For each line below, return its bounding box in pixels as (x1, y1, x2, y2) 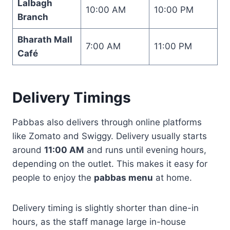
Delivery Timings (12, 88, 131, 106)
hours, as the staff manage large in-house (12, 216, 186, 227)
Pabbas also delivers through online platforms (12, 117, 202, 127)
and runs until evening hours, (84, 144, 206, 155)
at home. (153, 172, 192, 183)
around (12, 144, 44, 155)
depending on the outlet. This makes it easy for (12, 158, 207, 169)
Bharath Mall (17, 34, 72, 45)
